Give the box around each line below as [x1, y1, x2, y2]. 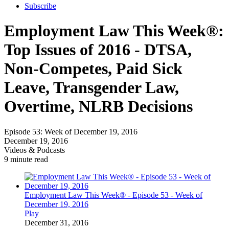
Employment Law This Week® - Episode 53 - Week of [25, 190, 202, 199]
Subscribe [25, 2, 56, 10]
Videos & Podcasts [4, 145, 65, 154]
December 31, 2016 [25, 218, 88, 227]
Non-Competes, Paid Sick [4, 59, 182, 78]
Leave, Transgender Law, [4, 78, 179, 97]
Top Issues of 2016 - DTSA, [4, 40, 192, 59]
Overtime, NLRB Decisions [4, 97, 193, 116]
